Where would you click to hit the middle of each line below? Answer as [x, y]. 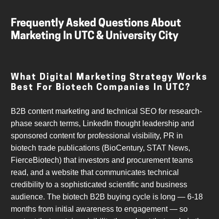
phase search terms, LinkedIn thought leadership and [103, 124]
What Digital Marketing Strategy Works [109, 78]
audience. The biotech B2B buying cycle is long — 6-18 [107, 197]
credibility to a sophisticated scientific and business [99, 185]
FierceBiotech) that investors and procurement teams [102, 160]
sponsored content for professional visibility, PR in [97, 136]
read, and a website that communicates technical [95, 173]
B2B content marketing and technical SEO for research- [107, 111]
